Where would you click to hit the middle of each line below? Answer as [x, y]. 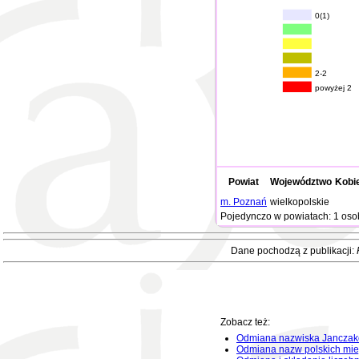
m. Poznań [244, 202]
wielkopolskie [300, 202]
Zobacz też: [245, 322]
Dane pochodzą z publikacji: [293, 251]
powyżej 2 [334, 88]
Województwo [301, 182]
